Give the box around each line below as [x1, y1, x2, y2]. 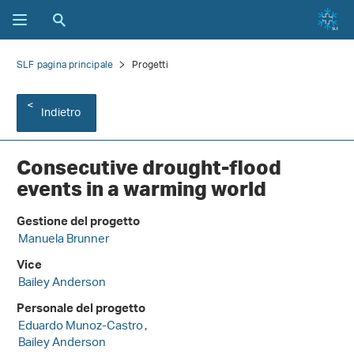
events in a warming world [17, 176, 266, 201]
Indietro [41, 101, 81, 126]
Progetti [132, 55, 168, 76]
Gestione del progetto [17, 212, 140, 235]
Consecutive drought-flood [17, 155, 281, 180]
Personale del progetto [17, 299, 145, 322]
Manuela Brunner [18, 228, 109, 253]
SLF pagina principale [17, 55, 114, 76]
